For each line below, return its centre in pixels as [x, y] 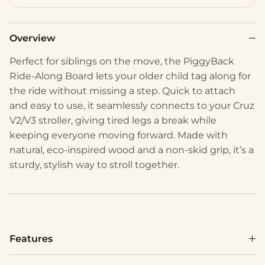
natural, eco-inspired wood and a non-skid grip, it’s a [132, 150]
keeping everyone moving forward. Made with [119, 135]
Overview [33, 38]
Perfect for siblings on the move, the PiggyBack [122, 61]
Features [31, 238]
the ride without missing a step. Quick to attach [122, 91]
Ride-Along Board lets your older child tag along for [130, 76]
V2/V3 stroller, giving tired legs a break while [113, 120]
